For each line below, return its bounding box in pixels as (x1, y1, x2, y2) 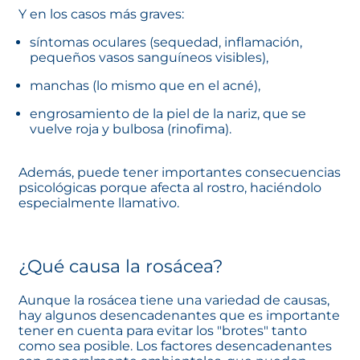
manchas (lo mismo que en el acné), (30, 77, 260, 93)
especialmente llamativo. (18, 194, 179, 211)
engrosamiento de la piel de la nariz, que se (30, 105, 306, 121)
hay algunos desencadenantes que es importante (18, 307, 340, 323)
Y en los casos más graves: (18, 6, 184, 22)
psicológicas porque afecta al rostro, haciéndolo (18, 179, 321, 195)
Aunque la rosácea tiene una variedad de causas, (18, 292, 329, 308)
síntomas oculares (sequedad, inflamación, (30, 34, 302, 50)
